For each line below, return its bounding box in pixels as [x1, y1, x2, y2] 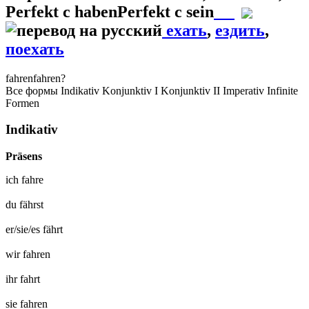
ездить [215, 21, 265, 39]
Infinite [267, 84, 298, 97]
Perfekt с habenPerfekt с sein [6, 2, 214, 21]
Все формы [6, 84, 61, 97]
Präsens [6, 150, 42, 162]
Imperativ [223, 84, 264, 97]
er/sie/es [6, 223, 43, 235]
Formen [6, 97, 39, 109]
